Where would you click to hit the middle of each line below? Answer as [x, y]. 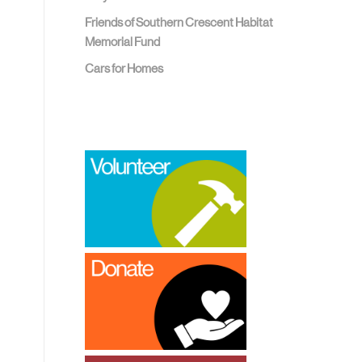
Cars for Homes [124, 68]
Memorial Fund [123, 42]
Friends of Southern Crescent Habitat [179, 22]
